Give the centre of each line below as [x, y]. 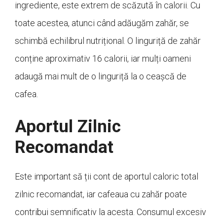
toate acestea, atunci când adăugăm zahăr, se [102, 23]
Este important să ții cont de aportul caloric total [107, 177]
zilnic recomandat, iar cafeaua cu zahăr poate [101, 194]
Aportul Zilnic [68, 127]
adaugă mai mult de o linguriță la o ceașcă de [101, 76]
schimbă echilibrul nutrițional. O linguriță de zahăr [108, 41]
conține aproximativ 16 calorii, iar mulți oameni [103, 59]
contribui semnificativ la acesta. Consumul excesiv [110, 212]
